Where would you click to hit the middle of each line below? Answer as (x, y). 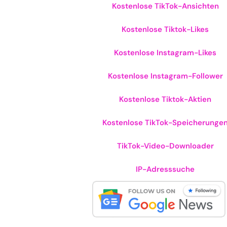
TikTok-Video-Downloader (165, 146)
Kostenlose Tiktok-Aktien (165, 99)
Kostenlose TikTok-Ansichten (165, 6)
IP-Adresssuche (165, 169)
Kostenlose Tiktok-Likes (165, 29)
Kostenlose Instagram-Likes (165, 53)
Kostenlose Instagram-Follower (165, 76)
